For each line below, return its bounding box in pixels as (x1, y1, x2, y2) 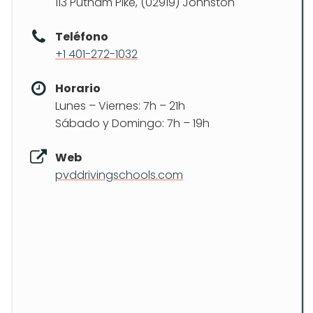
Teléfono (55, 29, 108, 45)
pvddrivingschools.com (55, 167, 183, 183)
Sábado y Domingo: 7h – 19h (55, 115, 210, 131)
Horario (55, 80, 101, 96)
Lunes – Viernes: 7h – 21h (55, 98, 185, 114)
